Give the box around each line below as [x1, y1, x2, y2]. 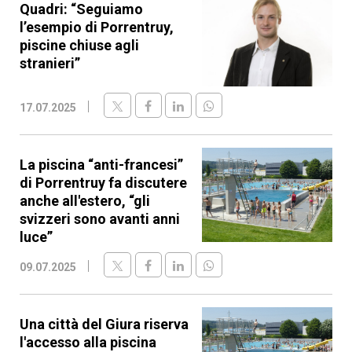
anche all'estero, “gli [20, 192, 150, 209]
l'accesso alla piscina [20, 334, 156, 350]
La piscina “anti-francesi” [20, 156, 183, 173]
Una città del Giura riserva [20, 316, 189, 332]
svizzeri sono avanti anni [20, 211, 180, 227]
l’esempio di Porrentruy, [20, 19, 174, 35]
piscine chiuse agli [20, 37, 139, 53]
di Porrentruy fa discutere [20, 174, 187, 191]
